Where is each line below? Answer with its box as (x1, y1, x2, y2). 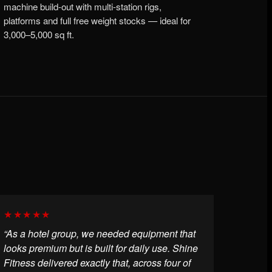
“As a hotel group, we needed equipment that (4, 226, 195, 240)
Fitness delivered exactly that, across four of (4, 255, 191, 270)
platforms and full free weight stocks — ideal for (4, 14, 191, 27)
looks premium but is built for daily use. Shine (4, 240, 198, 255)
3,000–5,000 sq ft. (4, 28, 74, 41)
